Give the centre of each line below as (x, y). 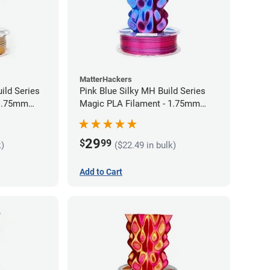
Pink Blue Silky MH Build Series (143, 91)
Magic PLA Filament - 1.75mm (140, 104)
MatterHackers (106, 80)
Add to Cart (101, 172)
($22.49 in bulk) (145, 145)
